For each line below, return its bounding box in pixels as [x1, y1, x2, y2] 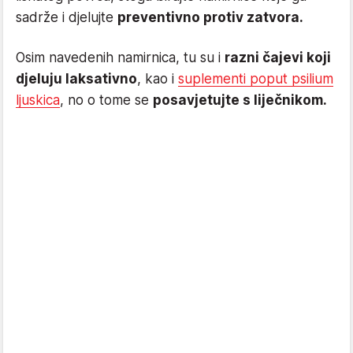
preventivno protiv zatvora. [117, 9, 303, 26]
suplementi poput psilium [178, 71, 333, 87]
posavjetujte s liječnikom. [153, 92, 327, 109]
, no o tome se [60, 92, 153, 109]
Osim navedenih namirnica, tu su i [16, 50, 225, 66]
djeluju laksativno [16, 71, 137, 87]
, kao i [137, 71, 178, 87]
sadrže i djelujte [16, 9, 117, 26]
